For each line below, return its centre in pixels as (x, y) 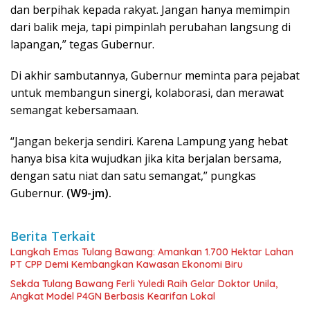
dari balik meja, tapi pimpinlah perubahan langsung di (151, 27)
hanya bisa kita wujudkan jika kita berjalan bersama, (146, 158)
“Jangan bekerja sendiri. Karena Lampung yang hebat (149, 141)
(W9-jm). (89, 193)
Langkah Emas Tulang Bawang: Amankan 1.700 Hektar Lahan (152, 252)
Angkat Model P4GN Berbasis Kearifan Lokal (113, 296)
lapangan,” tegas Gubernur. (82, 44)
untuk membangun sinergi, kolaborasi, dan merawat (147, 92)
